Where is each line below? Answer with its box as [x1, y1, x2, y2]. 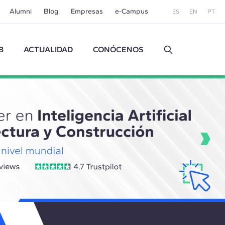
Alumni [9, 7, 32, 16]
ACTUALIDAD [24, 44, 73, 54]
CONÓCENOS [93, 44, 144, 54]
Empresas [70, 7, 103, 16]
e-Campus [115, 7, 148, 16]
